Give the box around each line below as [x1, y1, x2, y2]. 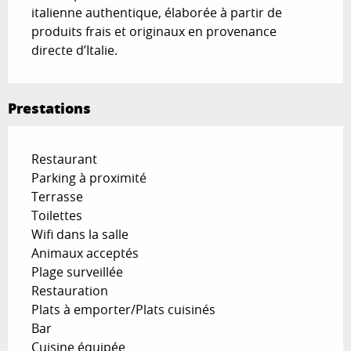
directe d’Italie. [31, 42, 118, 60]
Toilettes [31, 207, 82, 225]
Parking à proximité [31, 169, 147, 187]
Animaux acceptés [31, 244, 139, 262]
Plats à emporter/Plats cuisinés [31, 301, 215, 319]
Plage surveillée [31, 263, 123, 281]
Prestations [8, 98, 91, 119]
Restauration [31, 282, 108, 300]
